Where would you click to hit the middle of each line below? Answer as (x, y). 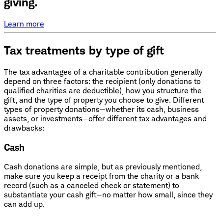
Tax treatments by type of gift (84, 50)
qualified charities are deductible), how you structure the (103, 90)
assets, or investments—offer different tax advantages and (105, 118)
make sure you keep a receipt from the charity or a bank (101, 176)
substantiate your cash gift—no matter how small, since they (108, 195)
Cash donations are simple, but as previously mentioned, (103, 167)
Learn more (24, 24)
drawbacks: (24, 128)
